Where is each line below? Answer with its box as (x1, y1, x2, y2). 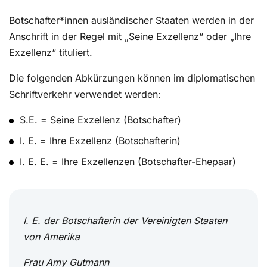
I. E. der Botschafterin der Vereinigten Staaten (23, 215, 227, 227)
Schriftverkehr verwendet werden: (9, 88, 161, 101)
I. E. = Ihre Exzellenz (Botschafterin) (20, 135, 181, 147)
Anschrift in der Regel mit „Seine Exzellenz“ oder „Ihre (9, 30, 251, 43)
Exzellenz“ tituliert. (9, 46, 92, 59)
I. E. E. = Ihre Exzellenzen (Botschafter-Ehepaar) (20, 156, 237, 168)
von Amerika (23, 231, 80, 243)
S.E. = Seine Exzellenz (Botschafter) (20, 114, 182, 126)
